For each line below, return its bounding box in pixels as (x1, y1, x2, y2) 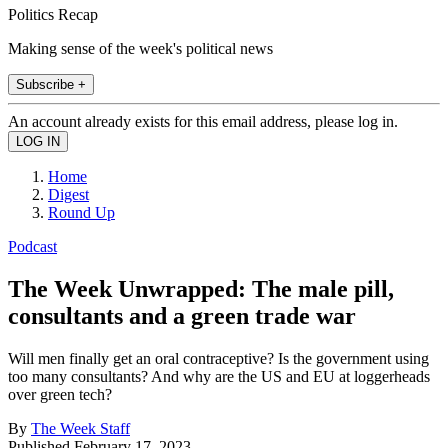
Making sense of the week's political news (8, 39, 273, 57)
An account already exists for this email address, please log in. (8, 112, 398, 130)
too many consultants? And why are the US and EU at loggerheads (8, 367, 430, 385)
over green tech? (8, 385, 112, 403)
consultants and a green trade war (8, 302, 356, 329)
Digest (48, 185, 89, 203)
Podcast (8, 237, 57, 255)
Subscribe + (16, 76, 86, 92)
